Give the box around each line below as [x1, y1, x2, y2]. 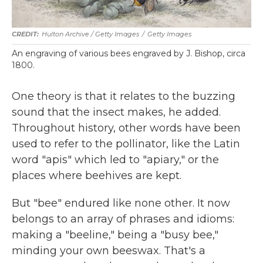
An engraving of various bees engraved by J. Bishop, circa [12, 48, 245, 59]
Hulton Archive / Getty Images [42, 30, 139, 38]
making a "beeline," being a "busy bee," [12, 228, 218, 241]
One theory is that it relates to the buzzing [12, 90, 235, 103]
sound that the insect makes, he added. [12, 106, 221, 119]
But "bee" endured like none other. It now [12, 197, 230, 210]
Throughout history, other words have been [12, 122, 241, 134]
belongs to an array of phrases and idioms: [12, 213, 234, 225]
